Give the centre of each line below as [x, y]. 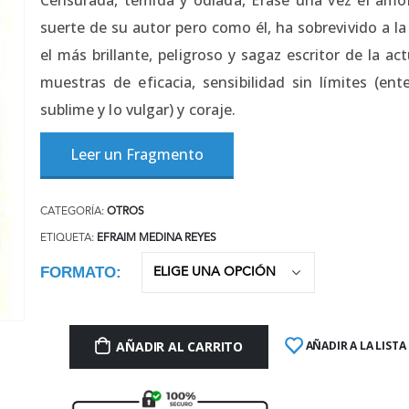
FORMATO [78, 273]
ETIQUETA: [68, 239]
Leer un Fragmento [136, 155]
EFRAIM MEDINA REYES [156, 239]
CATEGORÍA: [73, 212]
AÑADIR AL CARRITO [179, 347]
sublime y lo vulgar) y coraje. [138, 109]
